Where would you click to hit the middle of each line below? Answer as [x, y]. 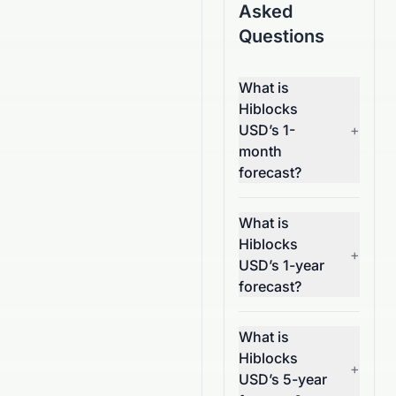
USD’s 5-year [283, 379]
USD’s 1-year [282, 265]
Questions [282, 36]
